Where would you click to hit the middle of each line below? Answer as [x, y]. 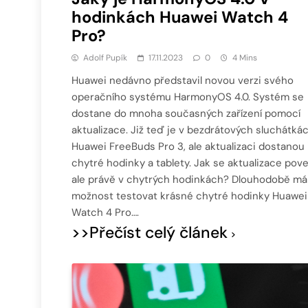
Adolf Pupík [105, 58]
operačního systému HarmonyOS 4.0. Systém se [188, 97]
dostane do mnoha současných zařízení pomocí [186, 114]
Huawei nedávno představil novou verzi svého [183, 81]
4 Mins [245, 58]
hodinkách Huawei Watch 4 [180, 18]
